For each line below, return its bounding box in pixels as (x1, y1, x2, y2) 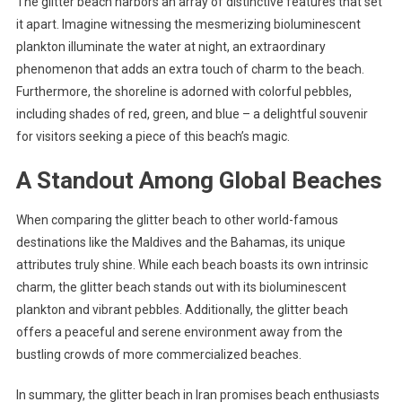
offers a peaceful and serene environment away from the (15, 325, 343, 340)
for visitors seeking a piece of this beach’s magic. (15, 129, 290, 144)
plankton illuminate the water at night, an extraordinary (15, 39, 326, 55)
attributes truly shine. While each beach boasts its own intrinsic (15, 258, 368, 273)
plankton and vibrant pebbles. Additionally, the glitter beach (15, 302, 348, 318)
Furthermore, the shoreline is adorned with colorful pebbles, (15, 84, 352, 100)
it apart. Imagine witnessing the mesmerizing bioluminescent (15, 17, 361, 32)
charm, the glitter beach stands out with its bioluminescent (15, 280, 346, 295)
